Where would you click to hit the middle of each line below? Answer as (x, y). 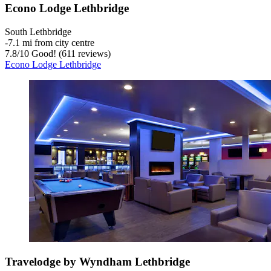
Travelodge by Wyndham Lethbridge (97, 262)
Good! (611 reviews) (70, 53)
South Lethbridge (38, 31)
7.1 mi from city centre (51, 42)
